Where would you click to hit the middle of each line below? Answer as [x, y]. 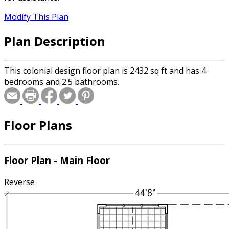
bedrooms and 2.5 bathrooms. [62, 82]
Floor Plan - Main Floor [57, 161]
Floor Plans [38, 125]
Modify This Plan [36, 17]
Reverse [19, 182]
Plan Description [55, 41]
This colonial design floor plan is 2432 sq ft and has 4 [105, 70]
